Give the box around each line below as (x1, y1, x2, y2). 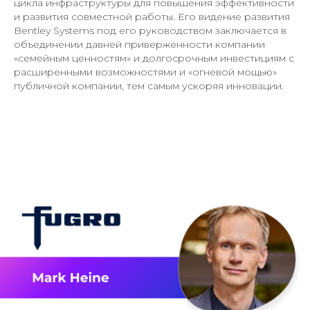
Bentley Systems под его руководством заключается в (14, 24, 286, 37)
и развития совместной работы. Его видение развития (14, 10, 290, 24)
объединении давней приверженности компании (14, 38, 265, 51)
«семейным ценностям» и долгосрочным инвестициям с (14, 52, 294, 65)
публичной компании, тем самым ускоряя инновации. (14, 80, 284, 93)
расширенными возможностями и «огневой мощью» (14, 66, 277, 79)
